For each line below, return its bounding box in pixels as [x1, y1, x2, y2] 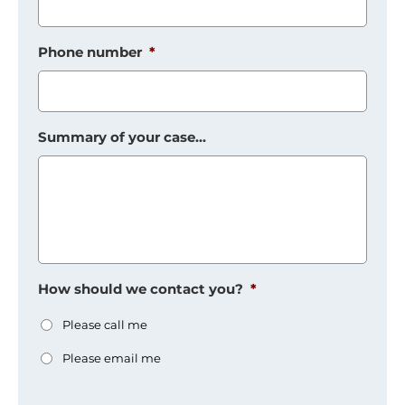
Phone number [38, 43, 143, 61]
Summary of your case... [38, 128, 207, 146]
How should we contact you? [38, 280, 244, 298]
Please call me [62, 317, 148, 333]
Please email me [62, 351, 162, 366]
